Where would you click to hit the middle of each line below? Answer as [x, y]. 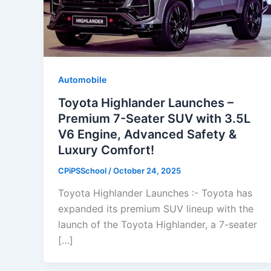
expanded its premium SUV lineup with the [156, 209]
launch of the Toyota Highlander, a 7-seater [158, 225]
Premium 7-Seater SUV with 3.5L [154, 118]
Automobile [82, 79]
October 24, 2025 [147, 170]
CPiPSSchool [83, 170]
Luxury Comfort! [106, 150]
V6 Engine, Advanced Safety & [147, 134]
